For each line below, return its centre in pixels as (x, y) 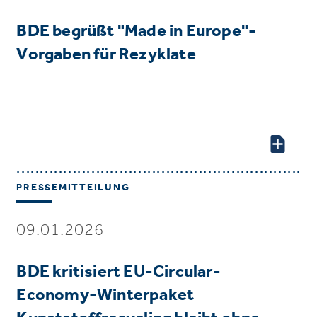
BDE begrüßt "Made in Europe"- (137, 30)
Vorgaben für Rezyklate (106, 53)
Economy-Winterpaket (105, 294)
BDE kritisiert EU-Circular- (119, 271)
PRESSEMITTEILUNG (73, 187)
